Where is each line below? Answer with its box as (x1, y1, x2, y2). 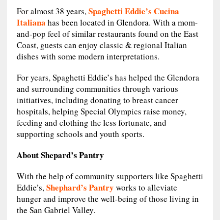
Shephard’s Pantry (46, 181, 114, 193)
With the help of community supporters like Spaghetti (16, 170, 203, 182)
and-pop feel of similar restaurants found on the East (16, 27, 198, 39)
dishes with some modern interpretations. (16, 50, 163, 62)
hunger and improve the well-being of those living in (16, 192, 199, 204)
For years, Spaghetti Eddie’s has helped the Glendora (16, 71, 199, 83)
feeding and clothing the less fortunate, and (16, 116, 166, 128)
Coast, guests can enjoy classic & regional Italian (16, 39, 187, 51)
